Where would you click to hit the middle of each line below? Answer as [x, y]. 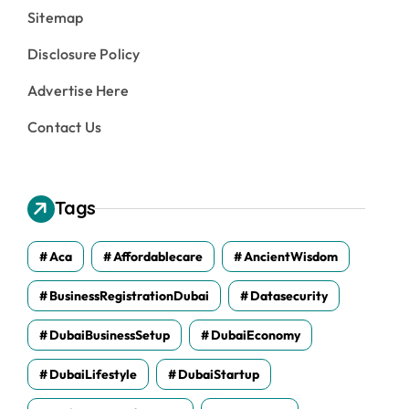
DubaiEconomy [256, 335]
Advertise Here [78, 90]
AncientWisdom [291, 256]
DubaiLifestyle [93, 374]
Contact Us [64, 126]
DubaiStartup [219, 374]
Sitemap [56, 17]
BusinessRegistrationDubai [129, 295]
